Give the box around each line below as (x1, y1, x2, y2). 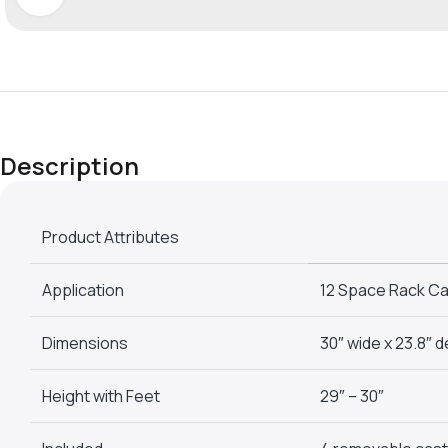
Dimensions (42, 331, 128, 354)
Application (42, 278, 124, 301)
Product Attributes (42, 225, 179, 248)
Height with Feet (42, 384, 160, 407)
